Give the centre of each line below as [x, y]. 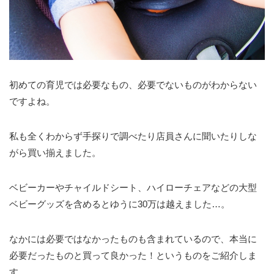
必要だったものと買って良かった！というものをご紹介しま [133, 255]
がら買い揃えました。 [55, 152]
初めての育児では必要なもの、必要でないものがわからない [133, 84]
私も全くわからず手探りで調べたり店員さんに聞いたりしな [133, 136]
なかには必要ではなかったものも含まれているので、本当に [133, 239]
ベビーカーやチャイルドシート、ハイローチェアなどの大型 [133, 187]
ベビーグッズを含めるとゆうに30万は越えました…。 [120, 204]
